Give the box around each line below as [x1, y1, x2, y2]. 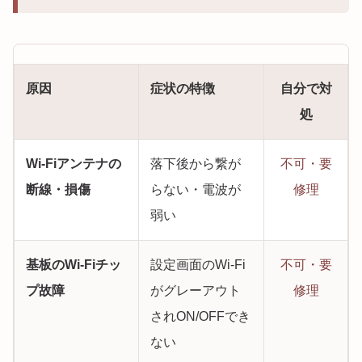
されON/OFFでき [150, 309, 250, 324]
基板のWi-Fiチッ [26, 258, 121, 272]
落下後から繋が [150, 157, 241, 171]
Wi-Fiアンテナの [26, 157, 121, 171]
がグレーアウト [150, 284, 241, 298]
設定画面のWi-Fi [150, 258, 246, 272]
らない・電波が [150, 183, 241, 197]
